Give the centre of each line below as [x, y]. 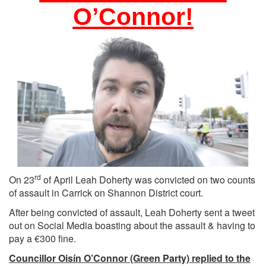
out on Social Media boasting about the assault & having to [132, 226]
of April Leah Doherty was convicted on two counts [148, 180]
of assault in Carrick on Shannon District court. [106, 193]
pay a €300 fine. [42, 239]
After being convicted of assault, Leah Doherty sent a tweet [132, 213]
